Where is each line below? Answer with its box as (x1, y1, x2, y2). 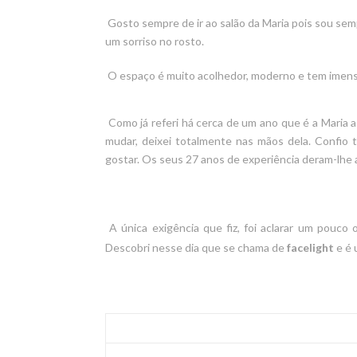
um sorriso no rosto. (105, 33, 204, 48)
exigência (151, 220, 199, 234)
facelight (287, 240, 336, 254)
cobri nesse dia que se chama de (125, 240, 287, 254)
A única (105, 220, 152, 234)
